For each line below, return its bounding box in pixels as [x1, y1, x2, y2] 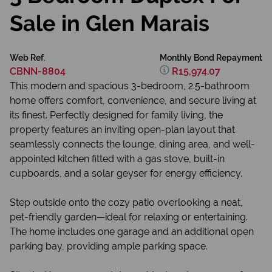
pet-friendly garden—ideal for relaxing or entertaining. [10, 211, 248, 223]
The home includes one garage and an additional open [10, 226, 254, 237]
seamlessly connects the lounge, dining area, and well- [10, 138, 255, 150]
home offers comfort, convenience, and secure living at [10, 95, 256, 106]
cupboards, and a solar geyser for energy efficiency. [10, 168, 242, 179]
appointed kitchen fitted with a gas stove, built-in [10, 153, 225, 165]
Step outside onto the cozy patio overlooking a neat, [10, 197, 243, 208]
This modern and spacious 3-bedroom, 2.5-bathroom [10, 80, 250, 92]
